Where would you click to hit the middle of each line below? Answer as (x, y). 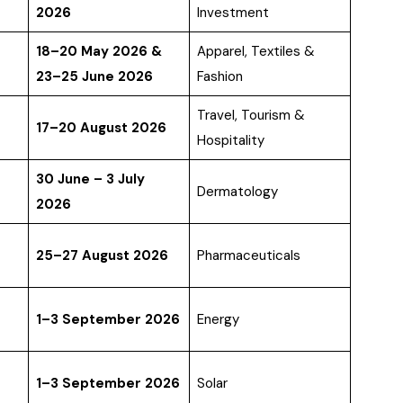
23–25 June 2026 (94, 77)
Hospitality (230, 141)
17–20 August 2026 (101, 128)
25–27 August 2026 (102, 256)
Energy (218, 320)
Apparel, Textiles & (255, 52)
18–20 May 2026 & (99, 52)
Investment (233, 13)
